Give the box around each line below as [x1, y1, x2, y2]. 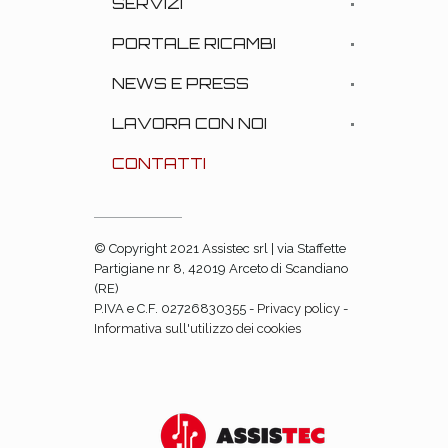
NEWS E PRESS [112, 73, 249, 93]
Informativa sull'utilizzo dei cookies [94, 320, 301, 336]
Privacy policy [257, 300, 340, 316]
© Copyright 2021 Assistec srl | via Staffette [94, 240, 346, 256]
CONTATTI [112, 153, 206, 173]
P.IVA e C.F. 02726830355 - [94, 300, 257, 316]
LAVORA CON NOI [112, 113, 267, 133]
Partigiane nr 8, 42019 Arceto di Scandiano [94, 260, 348, 276]
